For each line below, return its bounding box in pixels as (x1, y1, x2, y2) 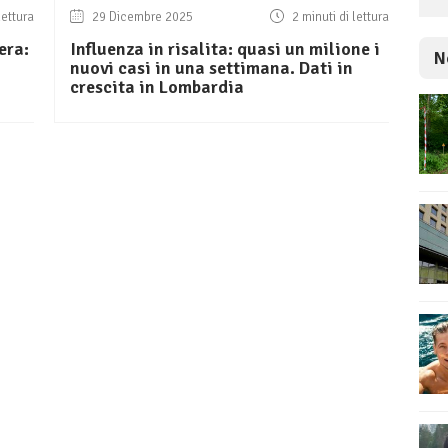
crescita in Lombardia (70, 76, 244, 99)
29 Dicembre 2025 (89, 9, 194, 26)
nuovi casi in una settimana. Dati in (70, 57, 353, 80)
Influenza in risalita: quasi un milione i (70, 38, 380, 61)
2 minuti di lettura (289, 9, 389, 26)
